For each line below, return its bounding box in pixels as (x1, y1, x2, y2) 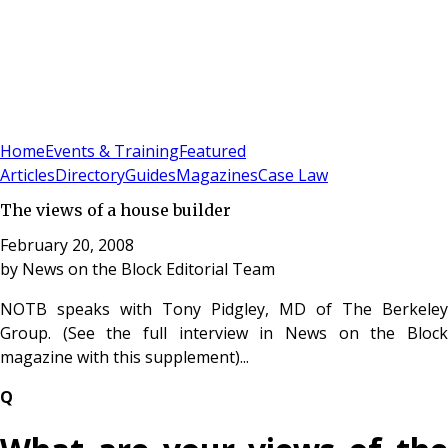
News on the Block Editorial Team (22, 257, 275, 280)
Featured (179, 140, 246, 163)
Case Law (258, 164, 328, 187)
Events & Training (45, 140, 179, 163)
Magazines (176, 164, 258, 187)
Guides (125, 164, 176, 187)
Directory (55, 164, 125, 187)
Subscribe (38, 116, 105, 136)
